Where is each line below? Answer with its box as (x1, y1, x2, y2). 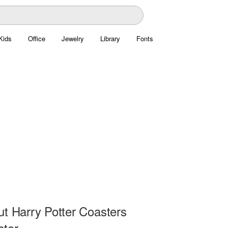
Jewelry (61, 34, 84, 43)
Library (100, 34, 120, 43)
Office (27, 34, 45, 43)
